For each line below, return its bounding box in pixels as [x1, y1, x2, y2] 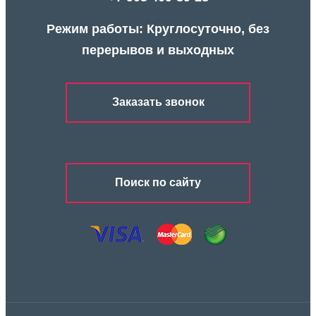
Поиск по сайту [115, 176, 201, 189]
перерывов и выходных [82, 42, 234, 57]
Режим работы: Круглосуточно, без [47, 21, 269, 36]
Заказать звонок [111, 96, 205, 109]
